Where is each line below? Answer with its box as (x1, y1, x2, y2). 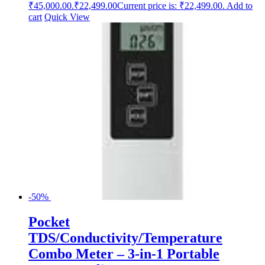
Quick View (44, 11, 90, 22)
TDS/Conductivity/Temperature (28, 230, 222, 245)
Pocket (28, 214, 70, 230)
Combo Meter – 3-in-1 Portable (28, 245, 219, 261)
